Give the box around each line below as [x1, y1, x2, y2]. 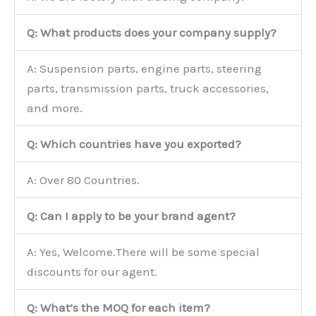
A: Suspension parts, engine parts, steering [27, 61, 262, 75]
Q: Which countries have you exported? [27, 136, 241, 151]
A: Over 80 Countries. [27, 172, 140, 187]
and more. [27, 100, 83, 115]
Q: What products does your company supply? [27, 25, 276, 39]
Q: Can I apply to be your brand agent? [27, 208, 236, 223]
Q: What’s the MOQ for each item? [27, 300, 210, 315]
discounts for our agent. [27, 264, 157, 279]
